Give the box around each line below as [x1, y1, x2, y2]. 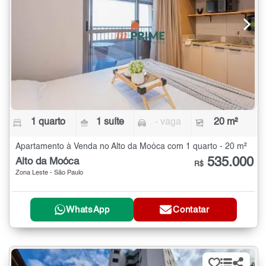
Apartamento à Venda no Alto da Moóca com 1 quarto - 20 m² [15, 142, 247, 151]
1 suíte [96, 117, 125, 127]
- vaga [154, 117, 181, 127]
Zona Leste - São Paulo [15, 169, 83, 176]
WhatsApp [66, 205, 110, 214]
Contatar [173, 205, 210, 214]
